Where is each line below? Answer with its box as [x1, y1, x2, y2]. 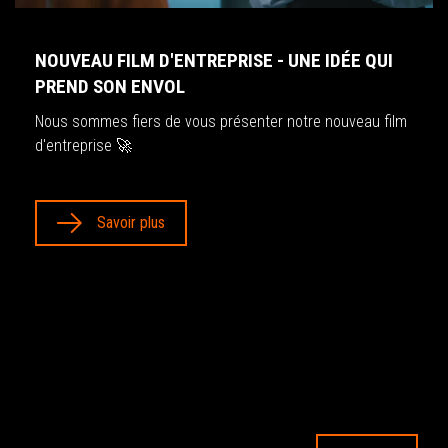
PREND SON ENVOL [35, 74, 185, 98]
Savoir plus [97, 212, 165, 232]
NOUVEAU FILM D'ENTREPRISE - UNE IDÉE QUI [35, 48, 393, 72]
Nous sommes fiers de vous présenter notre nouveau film [35, 111, 407, 131]
